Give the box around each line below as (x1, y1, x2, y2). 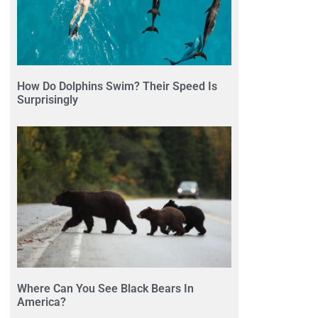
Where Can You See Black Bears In (17, 282, 194, 296)
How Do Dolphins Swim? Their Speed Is (17, 79, 217, 93)
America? (17, 295, 66, 309)
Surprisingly (17, 92, 78, 106)
